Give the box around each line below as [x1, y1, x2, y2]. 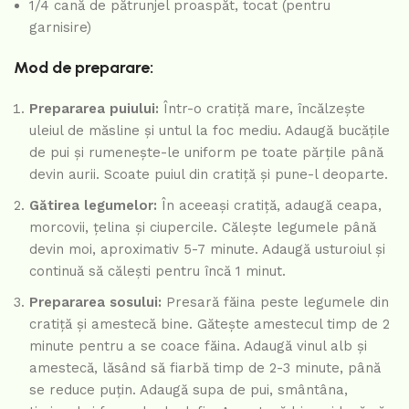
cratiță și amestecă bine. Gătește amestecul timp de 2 [29, 315, 390, 332]
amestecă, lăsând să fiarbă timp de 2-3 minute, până [29, 359, 381, 376]
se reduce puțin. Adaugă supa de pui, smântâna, [29, 381, 348, 398]
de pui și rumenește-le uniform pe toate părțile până [29, 143, 383, 161]
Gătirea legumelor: [29, 196, 157, 214]
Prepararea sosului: [29, 293, 162, 310]
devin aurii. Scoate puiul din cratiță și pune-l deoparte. [29, 165, 388, 183]
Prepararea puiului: [29, 100, 159, 117]
